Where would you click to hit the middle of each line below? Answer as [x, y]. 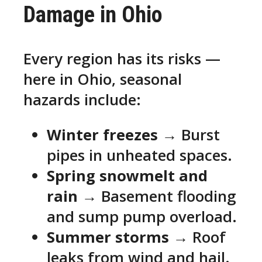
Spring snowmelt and [127, 176]
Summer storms [108, 237]
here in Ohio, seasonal [103, 79]
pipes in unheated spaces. [139, 156]
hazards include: [82, 99]
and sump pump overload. [142, 217]
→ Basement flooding [157, 196]
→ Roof [197, 237]
